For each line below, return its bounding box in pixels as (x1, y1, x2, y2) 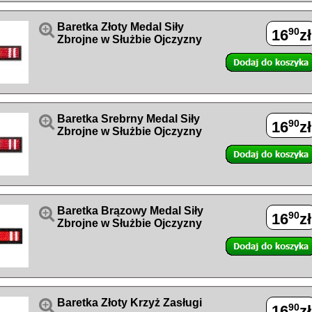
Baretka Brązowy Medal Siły (57, 205, 203, 217)
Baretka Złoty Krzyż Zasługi (57, 297, 202, 309)
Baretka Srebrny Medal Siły (57, 113, 200, 125)
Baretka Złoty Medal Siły (57, 21, 184, 33)
